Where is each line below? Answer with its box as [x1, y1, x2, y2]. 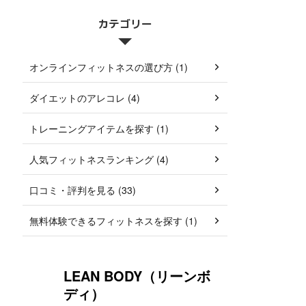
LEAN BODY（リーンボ [64, 266, 210, 286]
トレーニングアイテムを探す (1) [29, 122, 169, 135]
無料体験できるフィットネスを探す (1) [29, 214, 197, 227]
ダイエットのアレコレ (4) [29, 91, 140, 105]
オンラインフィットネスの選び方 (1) [29, 60, 188, 74]
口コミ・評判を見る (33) [29, 183, 136, 197]
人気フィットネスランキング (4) [29, 152, 169, 166]
